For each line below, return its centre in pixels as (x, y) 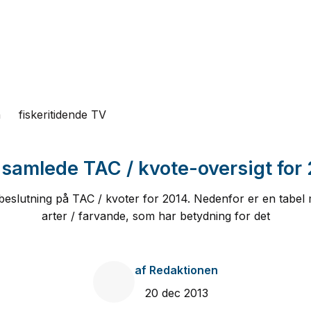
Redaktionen (182, 270)
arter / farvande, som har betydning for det (155, 216)
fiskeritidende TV (62, 115)
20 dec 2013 (176, 293)
